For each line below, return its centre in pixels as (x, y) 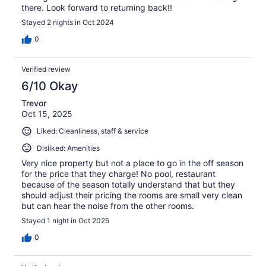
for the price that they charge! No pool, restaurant (118, 174)
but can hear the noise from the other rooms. (108, 206)
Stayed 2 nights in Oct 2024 (68, 22)
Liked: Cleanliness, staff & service (93, 131)
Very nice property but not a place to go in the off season (132, 163)
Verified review (46, 69)
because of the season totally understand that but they (128, 185)
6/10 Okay (50, 86)
